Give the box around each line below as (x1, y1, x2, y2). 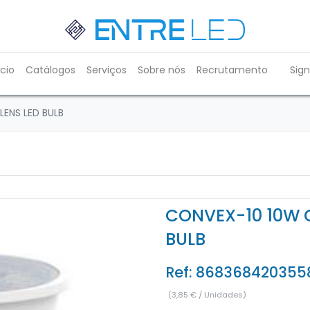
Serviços (86, 63, 127, 77)
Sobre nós (138, 63, 185, 77)
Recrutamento (197, 63, 268, 77)
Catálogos (26, 63, 75, 77)
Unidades (204, 289, 243, 300)
